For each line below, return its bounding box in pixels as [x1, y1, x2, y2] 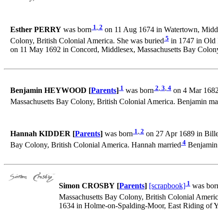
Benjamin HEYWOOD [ [10, 86, 91, 95]
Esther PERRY [10, 25, 61, 34]
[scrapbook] [149, 182, 185, 190]
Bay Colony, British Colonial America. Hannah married [10, 141, 181, 149]
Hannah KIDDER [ [10, 129, 75, 138]
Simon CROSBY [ [59, 182, 119, 190]
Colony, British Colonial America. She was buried [10, 36, 164, 45]
